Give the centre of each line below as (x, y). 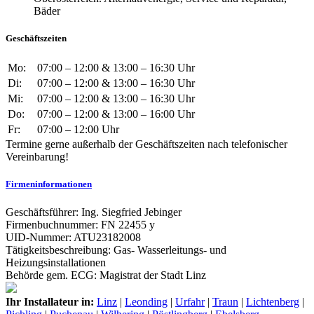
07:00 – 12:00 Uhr (78, 130)
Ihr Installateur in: (50, 301)
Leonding (146, 301)
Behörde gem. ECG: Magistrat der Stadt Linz (106, 275)
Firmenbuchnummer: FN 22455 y (80, 224)
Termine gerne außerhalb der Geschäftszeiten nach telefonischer (146, 144)
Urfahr (190, 301)
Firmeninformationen (49, 184)
